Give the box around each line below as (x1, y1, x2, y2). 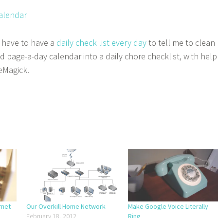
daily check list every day (56, 37, 146, 49)
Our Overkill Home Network (26, 201, 106, 211)
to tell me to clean (146, 37, 215, 49)
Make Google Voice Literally (128, 201, 209, 211)
